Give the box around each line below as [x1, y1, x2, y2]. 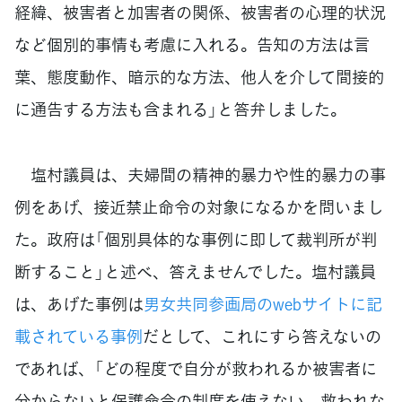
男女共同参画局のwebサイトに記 [144, 292, 382, 317]
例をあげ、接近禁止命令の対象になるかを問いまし [14, 195, 383, 220]
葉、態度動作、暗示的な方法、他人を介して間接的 [14, 65, 384, 90]
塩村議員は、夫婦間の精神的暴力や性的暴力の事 [14, 162, 386, 188]
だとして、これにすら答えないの [143, 324, 381, 349]
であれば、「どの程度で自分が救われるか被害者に [14, 356, 377, 381]
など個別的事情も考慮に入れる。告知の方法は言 [14, 32, 370, 57]
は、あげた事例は [14, 292, 144, 317]
